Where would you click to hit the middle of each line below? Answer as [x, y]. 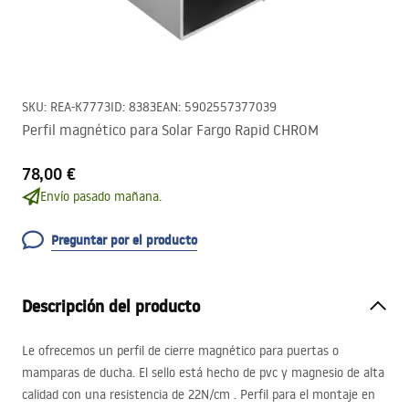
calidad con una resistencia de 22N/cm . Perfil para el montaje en [199, 394]
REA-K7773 [80, 107]
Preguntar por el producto [124, 240]
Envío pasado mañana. [101, 196]
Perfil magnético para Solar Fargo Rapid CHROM [170, 130]
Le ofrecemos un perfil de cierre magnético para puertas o [180, 351]
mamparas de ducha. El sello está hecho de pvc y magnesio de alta [203, 372]
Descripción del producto [111, 306]
